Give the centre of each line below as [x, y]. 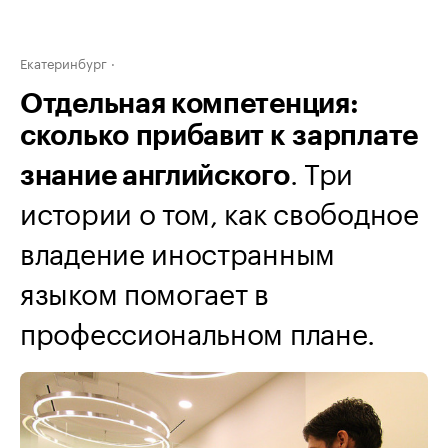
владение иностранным [177, 250]
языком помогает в [144, 290]
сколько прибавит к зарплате [219, 136]
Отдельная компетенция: [189, 104]
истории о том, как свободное [219, 210]
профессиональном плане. [198, 330]
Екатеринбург [63, 62]
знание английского [155, 176]
